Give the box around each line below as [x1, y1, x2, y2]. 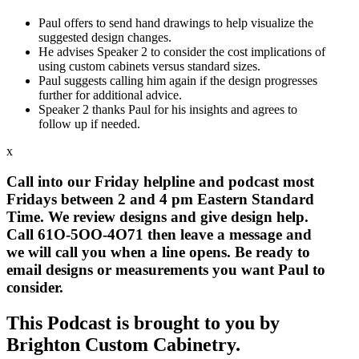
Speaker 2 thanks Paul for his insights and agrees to [38, 102, 297, 116]
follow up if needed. [38, 116, 140, 131]
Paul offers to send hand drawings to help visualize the [38, 15, 313, 30]
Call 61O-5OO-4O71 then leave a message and [6, 226, 312, 244]
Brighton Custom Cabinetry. [6, 334, 240, 356]
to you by [200, 313, 280, 334]
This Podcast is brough [6, 313, 193, 334]
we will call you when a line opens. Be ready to [6, 244, 310, 261]
